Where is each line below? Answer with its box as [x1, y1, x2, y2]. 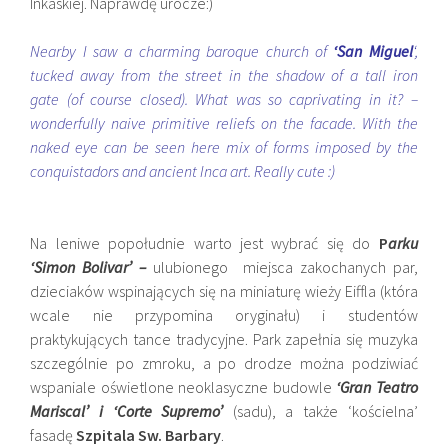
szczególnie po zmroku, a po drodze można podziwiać [30, 353, 418, 373]
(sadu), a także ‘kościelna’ [232, 401, 418, 421]
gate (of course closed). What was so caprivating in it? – [30, 89, 418, 109]
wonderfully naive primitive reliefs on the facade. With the [30, 113, 418, 133]
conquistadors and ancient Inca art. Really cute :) [30, 161, 336, 181]
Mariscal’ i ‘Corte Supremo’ [30, 401, 224, 421]
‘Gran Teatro [336, 377, 418, 397]
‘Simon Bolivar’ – [30, 257, 147, 277]
